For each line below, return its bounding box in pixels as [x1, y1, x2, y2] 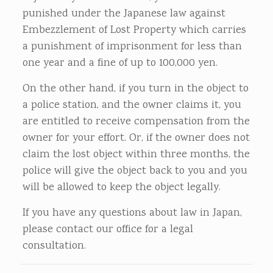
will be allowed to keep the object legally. [22, 180, 221, 196]
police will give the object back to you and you [22, 163, 247, 179]
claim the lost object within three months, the [22, 147, 250, 163]
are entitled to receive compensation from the [22, 114, 250, 130]
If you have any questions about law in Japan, [22, 205, 242, 221]
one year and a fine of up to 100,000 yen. [22, 55, 218, 71]
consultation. [22, 238, 86, 254]
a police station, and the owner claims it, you [22, 97, 241, 113]
